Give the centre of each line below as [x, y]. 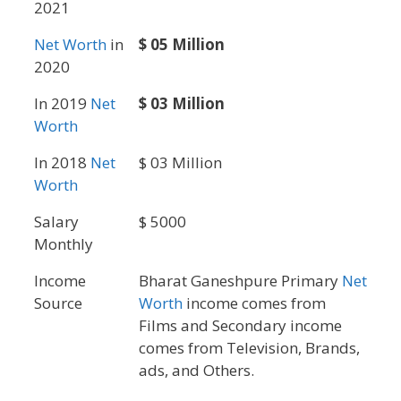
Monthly [64, 243]
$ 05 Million [182, 44]
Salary [56, 221]
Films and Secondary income [240, 325]
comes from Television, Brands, [249, 347]
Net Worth [70, 44]
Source [58, 303]
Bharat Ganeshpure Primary [240, 280]
